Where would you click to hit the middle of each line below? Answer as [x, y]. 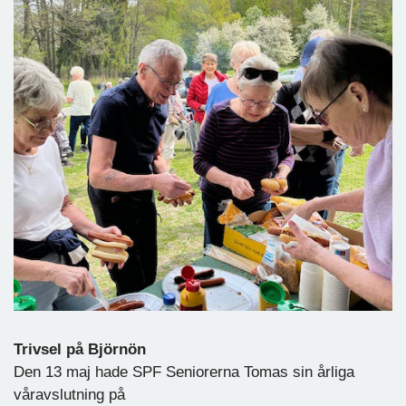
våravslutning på [69, 394]
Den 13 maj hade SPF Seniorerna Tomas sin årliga [184, 372]
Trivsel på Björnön [80, 349]
